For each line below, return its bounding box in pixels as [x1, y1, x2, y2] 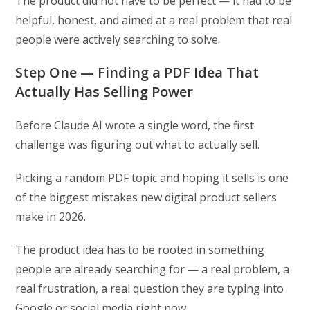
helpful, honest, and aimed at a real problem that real [15, 12, 293, 28]
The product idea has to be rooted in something [15, 242, 265, 258]
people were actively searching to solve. [15, 32, 221, 48]
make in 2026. [15, 209, 86, 225]
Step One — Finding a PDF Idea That [15, 63, 259, 82]
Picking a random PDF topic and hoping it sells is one [15, 170, 289, 186]
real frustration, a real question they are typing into [15, 281, 284, 297]
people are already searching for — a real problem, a [15, 262, 290, 277]
